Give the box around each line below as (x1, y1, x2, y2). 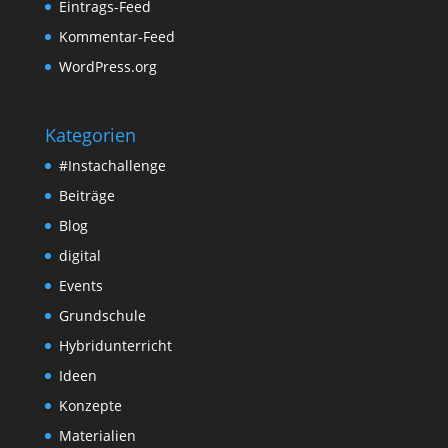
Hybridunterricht (58, 336, 172, 356)
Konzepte (58, 396, 122, 416)
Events (58, 276, 103, 296)
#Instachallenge (58, 156, 166, 176)
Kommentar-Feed (58, 27, 175, 46)
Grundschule (58, 306, 146, 326)
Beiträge (58, 186, 115, 206)
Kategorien (44, 123, 136, 148)
